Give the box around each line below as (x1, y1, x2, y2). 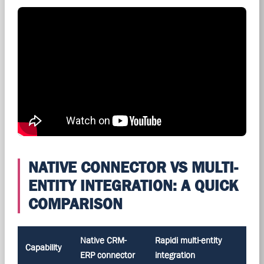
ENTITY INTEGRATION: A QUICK (28, 176, 238, 194)
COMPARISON (28, 194, 123, 213)
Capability (25, 242, 61, 252)
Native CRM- (80, 235, 127, 245)
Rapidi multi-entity (154, 235, 222, 245)
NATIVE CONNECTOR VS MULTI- (28, 158, 238, 176)
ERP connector (80, 249, 135, 260)
